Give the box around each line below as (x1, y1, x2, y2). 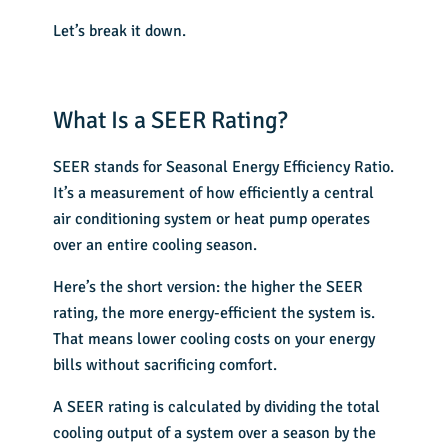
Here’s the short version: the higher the (53, 277, 327, 298)
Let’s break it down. (53, 21, 187, 42)
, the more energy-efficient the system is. (94, 303, 376, 324)
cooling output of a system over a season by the (53, 423, 377, 444)
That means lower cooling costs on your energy (53, 329, 376, 350)
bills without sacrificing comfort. (53, 355, 278, 376)
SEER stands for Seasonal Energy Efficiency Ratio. (53, 157, 395, 178)
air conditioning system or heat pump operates (53, 209, 371, 230)
